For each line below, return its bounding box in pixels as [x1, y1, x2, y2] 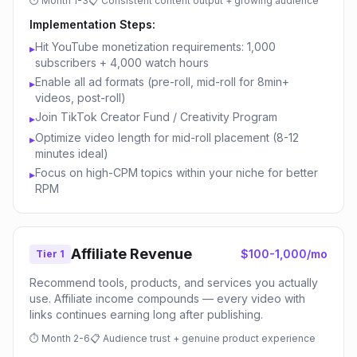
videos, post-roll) [35, 91, 126, 104]
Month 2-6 [41, 332, 90, 344]
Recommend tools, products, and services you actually [29, 276, 318, 289]
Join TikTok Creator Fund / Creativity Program [35, 110, 277, 124]
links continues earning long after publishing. [29, 308, 263, 321]
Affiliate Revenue [71, 245, 192, 262]
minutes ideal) [35, 147, 108, 160]
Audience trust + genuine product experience [103, 332, 316, 344]
